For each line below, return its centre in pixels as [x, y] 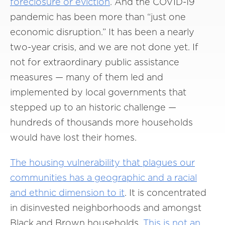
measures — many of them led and [87, 77]
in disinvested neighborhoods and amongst [106, 208]
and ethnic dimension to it [67, 193]
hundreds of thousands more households [101, 122]
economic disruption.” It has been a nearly [102, 32]
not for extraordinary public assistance [95, 62]
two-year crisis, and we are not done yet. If [104, 47]
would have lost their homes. [73, 137]
